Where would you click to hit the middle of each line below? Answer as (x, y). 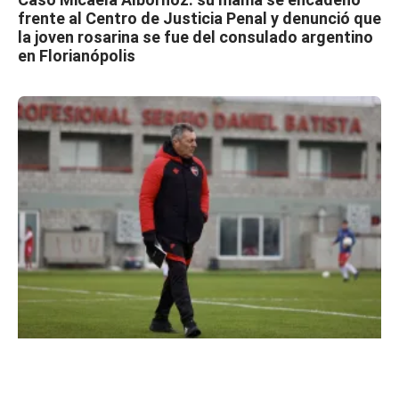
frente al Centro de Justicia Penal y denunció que (199, 18)
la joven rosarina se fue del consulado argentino (195, 37)
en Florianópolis (77, 55)
